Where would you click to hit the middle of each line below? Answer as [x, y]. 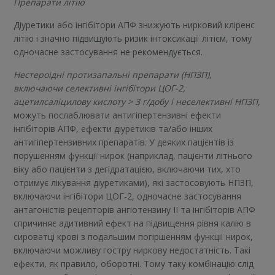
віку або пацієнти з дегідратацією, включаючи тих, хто [127, 169]
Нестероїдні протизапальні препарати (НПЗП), [113, 74]
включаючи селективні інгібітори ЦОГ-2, [100, 88]
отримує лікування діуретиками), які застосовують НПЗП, [134, 182]
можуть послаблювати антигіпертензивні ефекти [118, 115]
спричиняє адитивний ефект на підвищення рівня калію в [133, 223]
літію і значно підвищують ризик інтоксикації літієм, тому [133, 38]
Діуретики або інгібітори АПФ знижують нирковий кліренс [134, 25]
